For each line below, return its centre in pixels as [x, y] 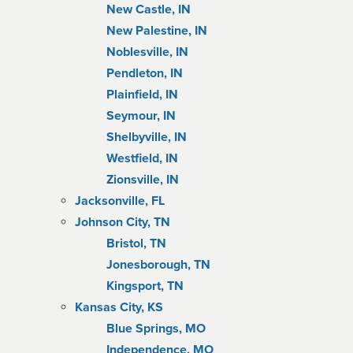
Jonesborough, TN [158, 265]
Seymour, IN [141, 116]
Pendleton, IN [145, 73]
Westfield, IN [142, 158]
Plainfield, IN [142, 95]
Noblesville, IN [147, 52]
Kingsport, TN [145, 286]
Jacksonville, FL [120, 201]
